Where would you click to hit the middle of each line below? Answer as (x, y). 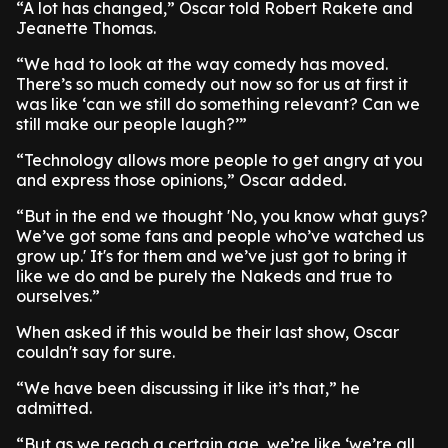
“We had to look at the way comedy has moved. (202, 64)
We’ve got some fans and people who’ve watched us (220, 236)
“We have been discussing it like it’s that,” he (188, 388)
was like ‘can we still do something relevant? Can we (218, 104)
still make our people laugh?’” (131, 124)
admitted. (56, 408)
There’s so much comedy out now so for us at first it (212, 84)
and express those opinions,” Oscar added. (183, 180)
